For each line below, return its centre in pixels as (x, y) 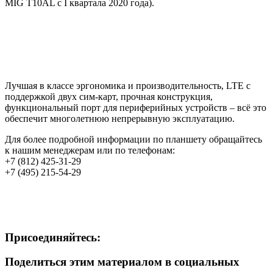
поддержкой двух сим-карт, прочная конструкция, (109, 96)
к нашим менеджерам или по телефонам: (90, 150)
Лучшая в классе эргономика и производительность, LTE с (128, 85)
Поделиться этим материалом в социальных (122, 262)
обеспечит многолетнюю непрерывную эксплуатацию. (120, 118)
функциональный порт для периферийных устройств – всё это (136, 107)
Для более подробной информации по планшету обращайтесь (133, 139)
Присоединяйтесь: (53, 237)
